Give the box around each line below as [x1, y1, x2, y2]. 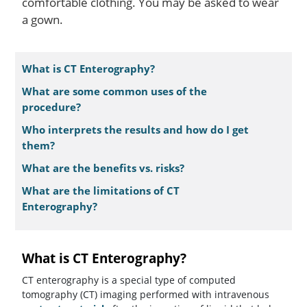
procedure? [22, 99, 81, 114]
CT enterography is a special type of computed [22, 273, 236, 287]
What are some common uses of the [22, 84, 207, 99]
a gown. [22, 11, 63, 27]
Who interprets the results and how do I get [22, 122, 249, 137]
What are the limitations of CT [22, 183, 180, 198]
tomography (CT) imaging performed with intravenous [22, 288, 269, 302]
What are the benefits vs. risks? [22, 160, 184, 175]
